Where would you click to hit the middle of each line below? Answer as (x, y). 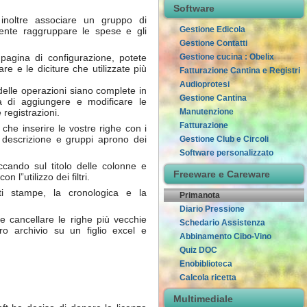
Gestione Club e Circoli (224, 139)
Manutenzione (207, 112)
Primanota (200, 195)
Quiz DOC (198, 250)
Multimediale (203, 299)
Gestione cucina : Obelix (227, 57)
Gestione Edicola (212, 29)
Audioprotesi (205, 84)
